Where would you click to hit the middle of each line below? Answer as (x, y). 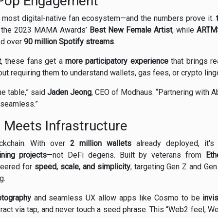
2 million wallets (101, 144)
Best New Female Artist (131, 30)
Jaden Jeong (69, 92)
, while (184, 30)
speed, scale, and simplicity (82, 167)
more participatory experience (117, 61)
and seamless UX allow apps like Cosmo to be (117, 198)
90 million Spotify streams (69, 42)
